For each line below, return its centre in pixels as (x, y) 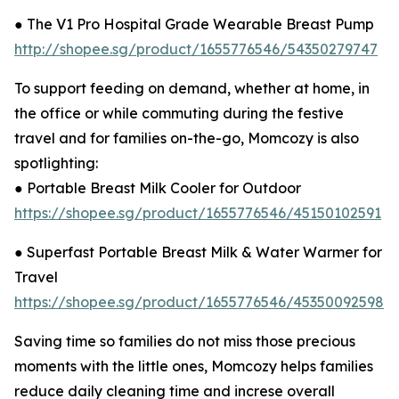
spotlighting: (56, 163)
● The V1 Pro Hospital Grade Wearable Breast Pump (194, 24)
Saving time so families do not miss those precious (185, 342)
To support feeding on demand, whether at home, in (192, 89)
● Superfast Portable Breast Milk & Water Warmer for (198, 252)
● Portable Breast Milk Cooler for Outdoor (158, 188)
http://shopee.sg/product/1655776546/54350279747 (196, 49)
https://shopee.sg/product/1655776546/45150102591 (198, 213)
